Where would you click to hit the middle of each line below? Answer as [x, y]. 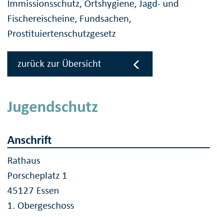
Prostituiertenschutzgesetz [62, 33]
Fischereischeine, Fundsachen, [69, 18]
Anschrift [30, 139]
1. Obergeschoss [41, 206]
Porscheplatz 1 [37, 176]
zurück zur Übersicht [59, 64]
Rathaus [24, 161]
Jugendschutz [53, 106]
